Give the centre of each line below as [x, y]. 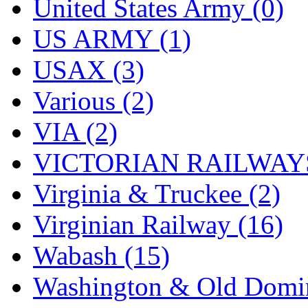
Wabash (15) [101, 255]
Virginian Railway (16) [158, 224]
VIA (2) [75, 131]
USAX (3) [89, 69]
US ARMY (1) [112, 38]
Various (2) [93, 100]
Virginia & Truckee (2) [157, 193]
